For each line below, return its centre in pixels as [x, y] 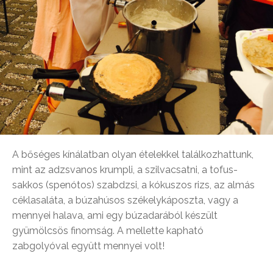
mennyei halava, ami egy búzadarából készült [115, 216]
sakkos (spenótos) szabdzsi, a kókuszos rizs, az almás [133, 185]
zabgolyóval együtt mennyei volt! [88, 246]
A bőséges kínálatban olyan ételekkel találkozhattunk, [133, 155]
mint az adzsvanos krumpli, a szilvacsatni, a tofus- [125, 170]
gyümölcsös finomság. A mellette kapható [108, 231]
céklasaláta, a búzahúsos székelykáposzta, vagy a [125, 200]
